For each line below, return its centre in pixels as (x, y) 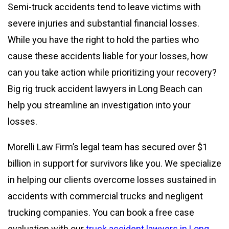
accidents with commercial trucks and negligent (105, 196)
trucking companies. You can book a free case (101, 213)
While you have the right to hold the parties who (103, 40)
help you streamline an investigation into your (99, 105)
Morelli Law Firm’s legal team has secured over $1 (108, 147)
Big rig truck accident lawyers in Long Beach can (105, 89)
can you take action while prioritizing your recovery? (112, 73)
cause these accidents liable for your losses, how (108, 56)
